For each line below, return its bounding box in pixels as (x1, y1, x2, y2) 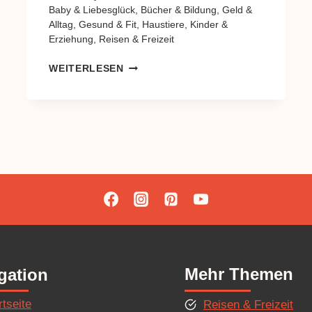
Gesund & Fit (79, 19, 137, 30)
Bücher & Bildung (141, 4, 217, 15)
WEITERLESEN (49, 63, 124, 74)
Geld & (222, 4, 253, 15)
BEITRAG (123, 74, 171, 85)
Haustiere (142, 19, 185, 30)
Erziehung (49, 33, 94, 45)
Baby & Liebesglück (49, 4, 136, 15)
